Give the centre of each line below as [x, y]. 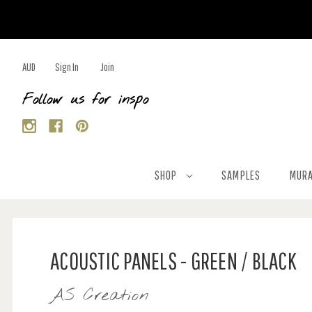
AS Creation [100, 296]
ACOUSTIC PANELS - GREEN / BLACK [173, 261]
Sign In [67, 67]
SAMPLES [241, 175]
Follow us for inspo [85, 100]
